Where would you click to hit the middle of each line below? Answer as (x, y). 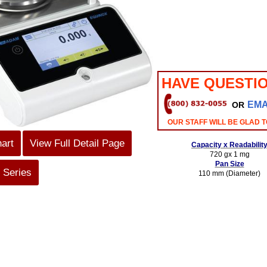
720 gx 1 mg (229, 154)
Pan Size (229, 164)
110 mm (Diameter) (229, 173)
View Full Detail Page (77, 143)
